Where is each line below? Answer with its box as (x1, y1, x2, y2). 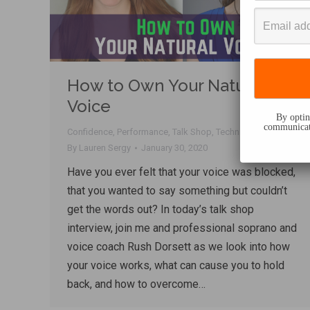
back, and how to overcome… (67, 277, 206, 291)
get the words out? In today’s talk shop (67, 203, 254, 217)
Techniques (216, 127, 262, 138)
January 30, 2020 (141, 143, 208, 154)
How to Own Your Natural (67, 75, 264, 96)
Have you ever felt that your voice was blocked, (67, 165, 295, 179)
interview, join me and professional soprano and (67, 221, 297, 235)
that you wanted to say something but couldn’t (67, 184, 287, 198)
